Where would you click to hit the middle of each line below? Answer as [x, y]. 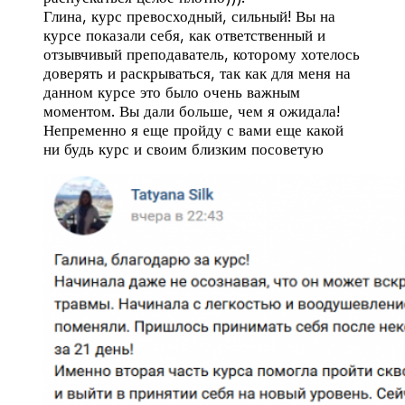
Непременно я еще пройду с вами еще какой [193, 131]
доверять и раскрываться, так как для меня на [197, 74]
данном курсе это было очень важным [172, 93]
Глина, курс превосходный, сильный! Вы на [189, 17]
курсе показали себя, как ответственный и [184, 36]
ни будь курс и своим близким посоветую [184, 150]
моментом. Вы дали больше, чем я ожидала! [192, 112]
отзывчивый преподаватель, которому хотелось [202, 55]
